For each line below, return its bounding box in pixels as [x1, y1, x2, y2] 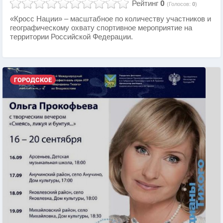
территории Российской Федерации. [10, 33, 133, 41]
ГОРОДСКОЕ [13, 76, 52, 84]
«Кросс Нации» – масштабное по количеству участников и [10, 15, 211, 23]
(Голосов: [167, 1, 192, 7]
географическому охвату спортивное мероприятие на [10, 24, 192, 32]
